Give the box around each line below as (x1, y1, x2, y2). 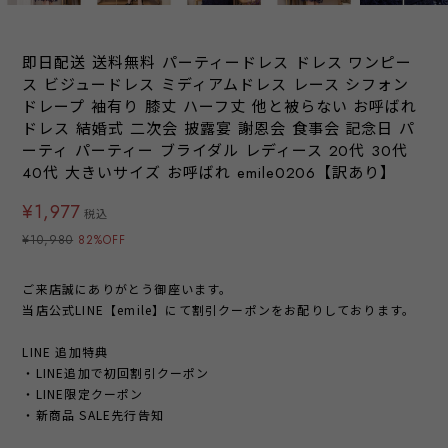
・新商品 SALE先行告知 (22, 406, 165, 424)
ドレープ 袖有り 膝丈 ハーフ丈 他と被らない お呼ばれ (22, 96, 418, 119)
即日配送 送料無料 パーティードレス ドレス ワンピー (22, 52, 413, 75)
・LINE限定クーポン (22, 385, 144, 403)
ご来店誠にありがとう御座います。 (22, 280, 233, 298)
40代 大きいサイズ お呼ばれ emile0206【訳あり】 (22, 162, 397, 185)
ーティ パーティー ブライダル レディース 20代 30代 (22, 140, 409, 163)
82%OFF (78, 231, 126, 250)
